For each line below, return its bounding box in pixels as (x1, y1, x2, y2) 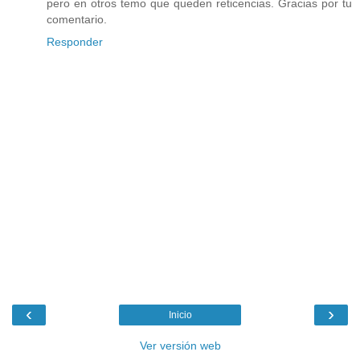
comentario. (47, 12, 107, 26)
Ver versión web (139, 339, 221, 353)
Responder (47, 35, 103, 48)
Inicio (168, 309, 192, 321)
